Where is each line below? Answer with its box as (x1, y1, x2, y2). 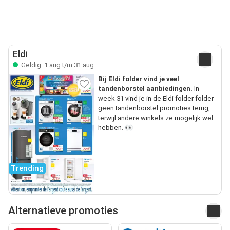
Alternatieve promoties (8, 204, 118, 217)
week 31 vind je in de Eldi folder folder (98, 94, 214, 102)
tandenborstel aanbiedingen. (98, 84, 193, 92)
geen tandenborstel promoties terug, (98, 104, 210, 112)
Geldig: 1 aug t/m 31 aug (20, 61, 94, 69)
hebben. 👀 (98, 123, 133, 131)
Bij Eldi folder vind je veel (98, 74, 179, 83)
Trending (11, 163, 44, 173)
